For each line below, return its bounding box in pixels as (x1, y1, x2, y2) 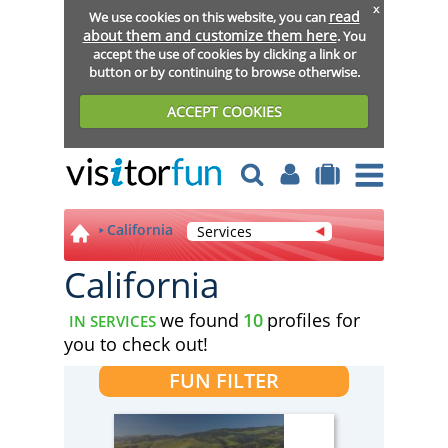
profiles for (267, 308, 360, 332)
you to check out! (64, 332, 208, 356)
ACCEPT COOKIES (166, 101, 282, 121)
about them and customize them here (82, 25, 337, 45)
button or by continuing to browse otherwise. (88, 62, 360, 81)
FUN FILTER (169, 367, 279, 394)
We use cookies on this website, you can (88, 7, 329, 26)
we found (160, 308, 239, 332)
